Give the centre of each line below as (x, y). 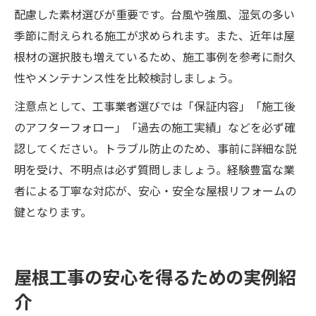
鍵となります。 (53, 212)
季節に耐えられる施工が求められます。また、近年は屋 (154, 35)
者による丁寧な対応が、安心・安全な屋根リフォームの (155, 190)
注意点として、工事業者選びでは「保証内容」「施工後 (155, 106)
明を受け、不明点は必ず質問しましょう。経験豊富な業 (154, 169)
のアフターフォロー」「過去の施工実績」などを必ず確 (155, 127)
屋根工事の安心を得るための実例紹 (155, 276)
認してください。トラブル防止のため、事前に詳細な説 (155, 148)
